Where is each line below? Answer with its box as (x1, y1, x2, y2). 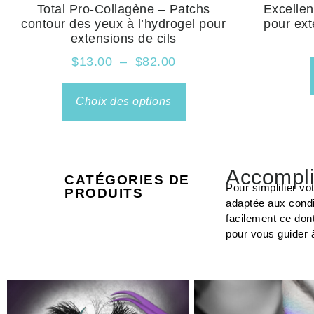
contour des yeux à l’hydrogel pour (21, 16, 226, 31)
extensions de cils (70, 31, 177, 46)
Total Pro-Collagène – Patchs (36, 1, 210, 16)
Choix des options (76, 95, 172, 107)
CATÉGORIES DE (64, 172, 190, 187)
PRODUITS (64, 185, 143, 200)
